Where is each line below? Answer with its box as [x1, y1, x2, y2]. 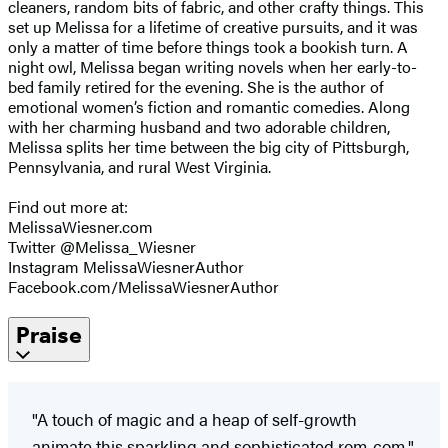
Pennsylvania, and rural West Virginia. [8, 154, 271, 178]
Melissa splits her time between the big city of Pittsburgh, [8, 134, 409, 158]
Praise [16, 320, 82, 349]
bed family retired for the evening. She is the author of [8, 74, 384, 98]
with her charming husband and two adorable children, [8, 114, 390, 138]
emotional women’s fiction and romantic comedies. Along [8, 94, 410, 118]
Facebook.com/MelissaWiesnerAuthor [8, 274, 279, 298]
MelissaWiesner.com [8, 214, 153, 238]
